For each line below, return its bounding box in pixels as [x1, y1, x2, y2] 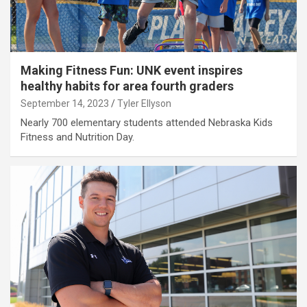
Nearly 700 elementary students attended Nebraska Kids [21, 116, 273, 130]
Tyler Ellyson [117, 98, 171, 110]
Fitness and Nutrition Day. [21, 131, 134, 144]
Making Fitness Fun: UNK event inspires [21, 63, 243, 78]
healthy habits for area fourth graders [21, 79, 234, 94]
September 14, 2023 [21, 98, 109, 110]
